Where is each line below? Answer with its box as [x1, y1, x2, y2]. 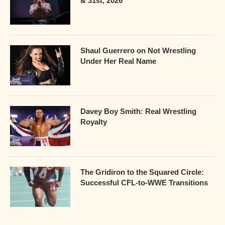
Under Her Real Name [80, 56, 156, 65]
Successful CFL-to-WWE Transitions [80, 178, 208, 187]
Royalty [80, 117, 107, 126]
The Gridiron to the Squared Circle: [80, 167, 204, 176]
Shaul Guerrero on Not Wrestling [80, 46, 196, 55]
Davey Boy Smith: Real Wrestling [80, 106, 196, 116]
